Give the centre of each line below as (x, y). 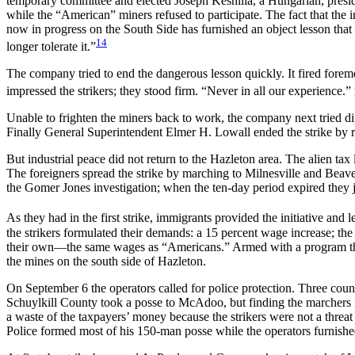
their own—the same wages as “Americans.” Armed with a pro (164, 246)
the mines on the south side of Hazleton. (106, 261)
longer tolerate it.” (51, 47)
